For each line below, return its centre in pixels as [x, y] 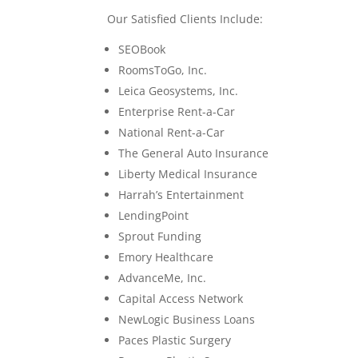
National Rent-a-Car [172, 132]
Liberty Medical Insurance [188, 173]
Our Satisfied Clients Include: [185, 18]
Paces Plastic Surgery [175, 340]
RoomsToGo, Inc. [163, 70]
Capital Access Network [181, 298]
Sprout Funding [160, 236]
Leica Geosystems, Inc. [179, 90]
